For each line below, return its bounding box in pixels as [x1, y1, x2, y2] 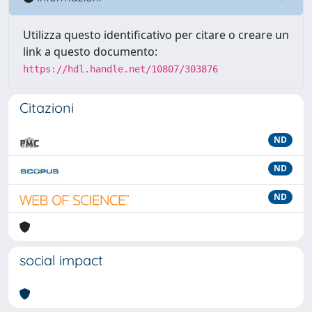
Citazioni [19, 99, 74, 116]
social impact [19, 251, 103, 269]
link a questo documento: [23, 44, 157, 59]
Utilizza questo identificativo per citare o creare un [23, 27, 289, 42]
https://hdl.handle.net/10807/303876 [23, 63, 218, 75]
